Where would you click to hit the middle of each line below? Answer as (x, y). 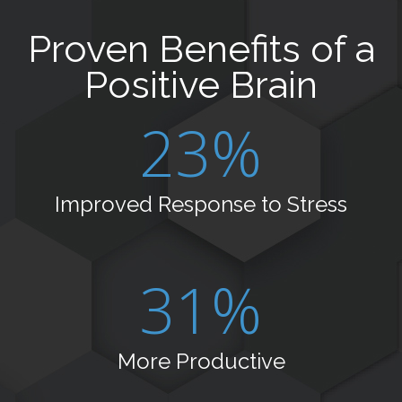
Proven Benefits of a (201, 48)
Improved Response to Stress (201, 204)
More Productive (201, 361)
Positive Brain (201, 84)
